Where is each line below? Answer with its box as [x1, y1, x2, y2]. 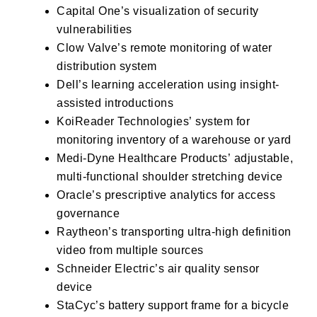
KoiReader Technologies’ [57, 115, 192, 127]
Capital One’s [57, 4, 130, 17]
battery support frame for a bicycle [105, 299, 289, 311]
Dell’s [57, 78, 88, 91]
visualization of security [129, 4, 259, 17]
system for [192, 115, 250, 127]
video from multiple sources [57, 243, 204, 256]
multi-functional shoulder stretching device [57, 170, 283, 183]
